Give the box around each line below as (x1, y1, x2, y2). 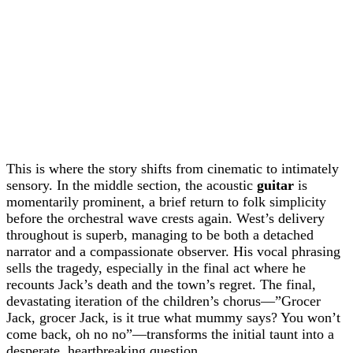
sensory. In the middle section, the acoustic (6, 177, 257, 193)
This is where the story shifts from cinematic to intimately (6, 161, 339, 176)
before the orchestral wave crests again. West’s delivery (6, 210, 325, 226)
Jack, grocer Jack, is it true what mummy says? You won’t (6, 310, 340, 325)
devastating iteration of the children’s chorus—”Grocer (6, 293, 321, 309)
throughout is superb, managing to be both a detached (6, 227, 314, 243)
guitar (257, 177, 294, 193)
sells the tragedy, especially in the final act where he (6, 260, 306, 276)
